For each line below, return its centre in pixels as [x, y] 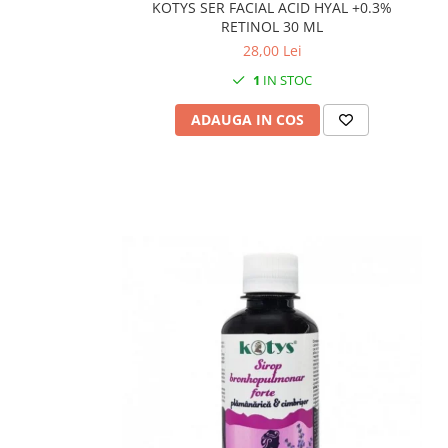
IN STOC [286, 79]
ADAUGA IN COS [247, 119]
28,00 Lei [272, 50]
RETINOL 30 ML [272, 26]
